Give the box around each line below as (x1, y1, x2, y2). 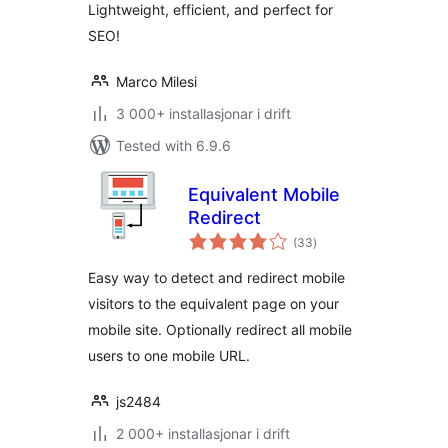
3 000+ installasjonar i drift (116, 105, 291, 122)
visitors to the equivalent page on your (88, 295, 339, 312)
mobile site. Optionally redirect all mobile (88, 321, 352, 338)
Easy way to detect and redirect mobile (88, 269, 345, 286)
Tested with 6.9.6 (116, 137, 231, 154)
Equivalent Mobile (188, 184, 340, 205)
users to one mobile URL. (88, 347, 250, 364)
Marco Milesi (116, 73, 197, 90)
